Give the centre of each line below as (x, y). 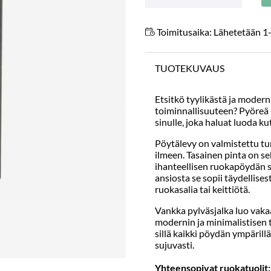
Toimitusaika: (184, 32)
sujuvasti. (175, 245)
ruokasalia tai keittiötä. (202, 189)
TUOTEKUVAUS (190, 68)
